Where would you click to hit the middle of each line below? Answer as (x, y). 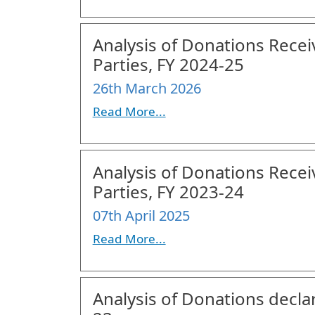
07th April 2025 (141, 215)
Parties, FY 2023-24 (168, 191)
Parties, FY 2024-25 (168, 65)
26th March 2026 (147, 89)
